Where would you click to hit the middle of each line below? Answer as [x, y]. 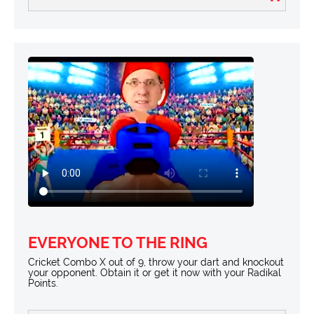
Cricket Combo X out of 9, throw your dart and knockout [156, 262]
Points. [43, 283]
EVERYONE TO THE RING [118, 243]
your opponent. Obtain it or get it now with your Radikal [155, 273]
